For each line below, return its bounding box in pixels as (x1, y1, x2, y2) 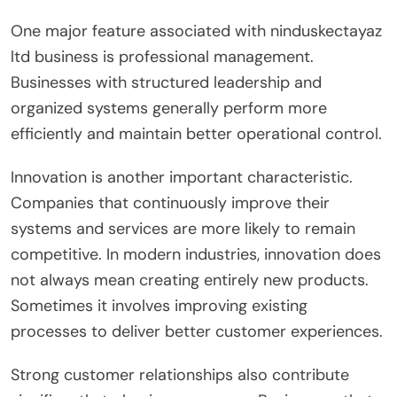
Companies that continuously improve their (11, 191, 330, 214)
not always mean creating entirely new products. (11, 269, 369, 291)
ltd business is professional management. (11, 45, 314, 67)
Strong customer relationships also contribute (11, 363, 349, 385)
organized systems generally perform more (11, 97, 327, 119)
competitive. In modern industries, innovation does (11, 243, 381, 265)
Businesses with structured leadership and (11, 71, 322, 93)
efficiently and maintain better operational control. (11, 122, 382, 144)
